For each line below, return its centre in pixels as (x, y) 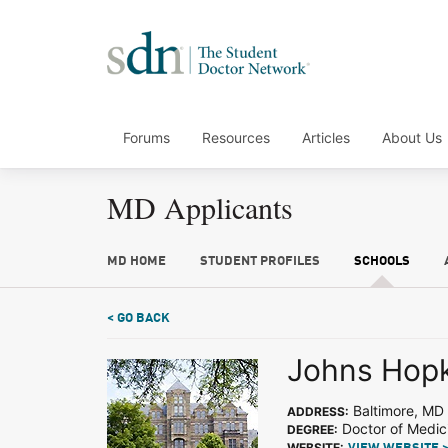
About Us (412, 137)
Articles (326, 137)
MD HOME (136, 261)
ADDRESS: (318, 411)
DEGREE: (312, 429)
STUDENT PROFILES (259, 261)
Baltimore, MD (396, 410)
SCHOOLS (381, 261)
